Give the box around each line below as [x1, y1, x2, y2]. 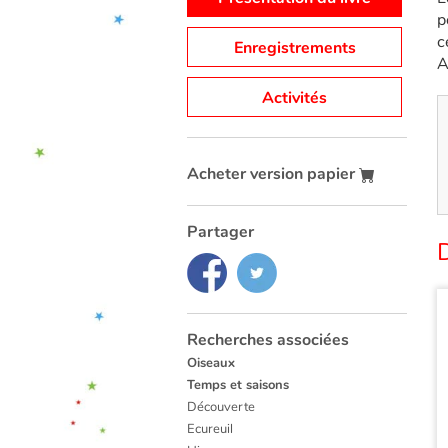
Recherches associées [187, 329, 349, 352]
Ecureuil [187, 420, 233, 439]
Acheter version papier [187, 163, 359, 186]
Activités [262, 87, 327, 110]
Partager [187, 221, 254, 244]
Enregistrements [233, 37, 356, 60]
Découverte [187, 398, 255, 417]
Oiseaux [187, 354, 235, 373]
